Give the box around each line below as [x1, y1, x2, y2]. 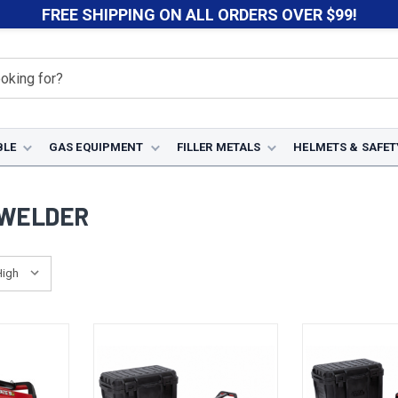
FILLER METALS [176, 140, 261, 154]
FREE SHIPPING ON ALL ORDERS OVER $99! [41, 4, 357, 24]
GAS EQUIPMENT [48, 140, 144, 154]
